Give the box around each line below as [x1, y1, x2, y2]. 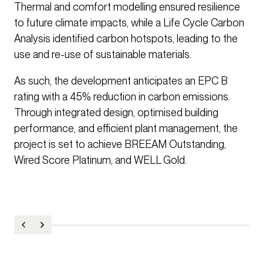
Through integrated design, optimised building [14, 106, 218, 119]
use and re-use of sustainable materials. [14, 48, 191, 61]
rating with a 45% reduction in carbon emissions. [14, 90, 230, 103]
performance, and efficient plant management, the [14, 122, 238, 135]
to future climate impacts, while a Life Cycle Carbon [14, 16, 244, 29]
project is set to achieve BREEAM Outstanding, [14, 138, 226, 151]
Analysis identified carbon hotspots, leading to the [14, 32, 238, 45]
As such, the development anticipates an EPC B [14, 75, 228, 87]
